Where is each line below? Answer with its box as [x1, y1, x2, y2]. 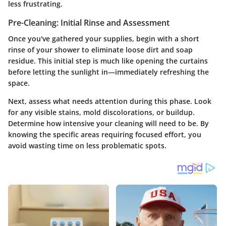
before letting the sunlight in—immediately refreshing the [8, 67, 209, 77]
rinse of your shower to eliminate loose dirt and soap [8, 45, 193, 55]
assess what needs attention [29, 96, 128, 106]
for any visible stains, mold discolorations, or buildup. [8, 107, 195, 118]
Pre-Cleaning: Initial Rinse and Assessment [8, 17, 169, 29]
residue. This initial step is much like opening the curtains [8, 56, 208, 66]
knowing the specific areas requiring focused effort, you [8, 130, 201, 140]
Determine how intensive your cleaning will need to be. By [8, 119, 209, 129]
